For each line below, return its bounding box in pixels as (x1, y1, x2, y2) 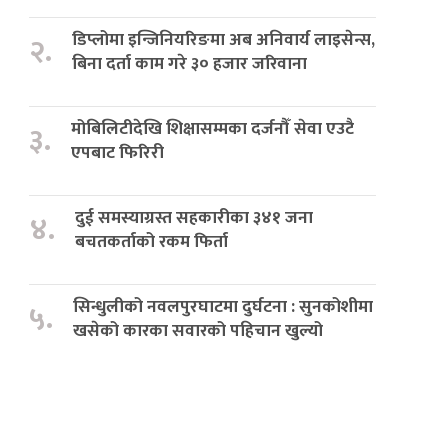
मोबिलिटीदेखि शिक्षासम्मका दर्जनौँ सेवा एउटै (71, 114, 355, 144)
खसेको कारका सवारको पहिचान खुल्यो (73, 316, 324, 346)
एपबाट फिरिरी (71, 138, 165, 168)
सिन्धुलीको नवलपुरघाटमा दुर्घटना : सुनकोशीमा (73, 292, 374, 322)
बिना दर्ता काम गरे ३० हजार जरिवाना (72, 49, 308, 79)
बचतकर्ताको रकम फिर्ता (75, 227, 229, 257)
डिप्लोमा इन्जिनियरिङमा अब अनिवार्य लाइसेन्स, (72, 25, 376, 55)
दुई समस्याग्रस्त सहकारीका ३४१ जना (75, 203, 314, 233)
